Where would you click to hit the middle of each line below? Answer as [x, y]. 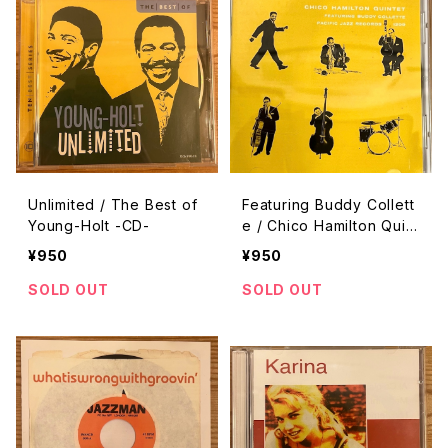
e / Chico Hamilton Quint [331, 225]
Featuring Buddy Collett [328, 204]
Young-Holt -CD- [89, 225]
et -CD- [269, 246]
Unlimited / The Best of [113, 204]
